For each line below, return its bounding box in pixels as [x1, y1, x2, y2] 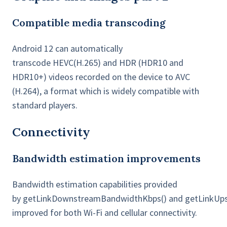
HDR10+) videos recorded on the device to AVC [12, 71, 190, 83]
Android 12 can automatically [12, 43, 123, 55]
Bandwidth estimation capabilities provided [12, 178, 177, 191]
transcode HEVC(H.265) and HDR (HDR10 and [12, 57, 183, 69]
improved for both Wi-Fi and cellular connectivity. [12, 207, 197, 219]
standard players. [12, 99, 78, 111]
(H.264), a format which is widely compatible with [12, 85, 199, 97]
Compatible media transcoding [12, 16, 166, 29]
